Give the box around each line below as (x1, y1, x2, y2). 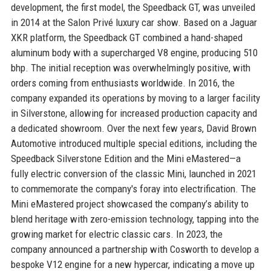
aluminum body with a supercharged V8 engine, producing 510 (10, 46, 258, 59)
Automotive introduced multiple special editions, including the (10, 137, 257, 149)
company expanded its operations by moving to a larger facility (10, 91, 260, 104)
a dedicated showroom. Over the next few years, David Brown (10, 122, 256, 134)
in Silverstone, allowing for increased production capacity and (10, 106, 257, 119)
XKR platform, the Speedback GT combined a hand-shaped (10, 31, 243, 44)
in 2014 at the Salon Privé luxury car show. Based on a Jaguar (10, 16, 257, 28)
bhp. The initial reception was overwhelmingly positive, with (10, 61, 250, 74)
